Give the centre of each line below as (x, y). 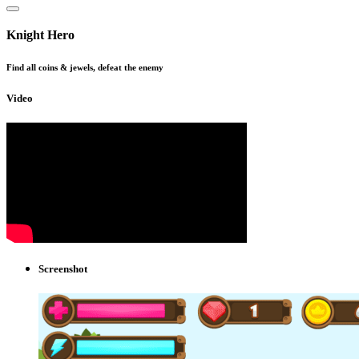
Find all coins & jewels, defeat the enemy (85, 68)
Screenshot (63, 268)
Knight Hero (40, 35)
